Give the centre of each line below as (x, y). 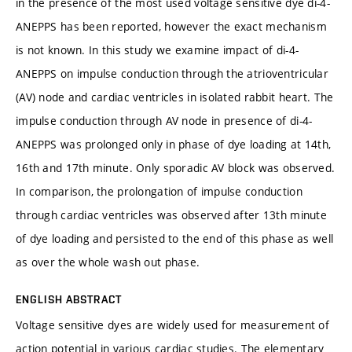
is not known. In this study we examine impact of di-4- (158, 49)
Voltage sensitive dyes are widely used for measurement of (172, 324)
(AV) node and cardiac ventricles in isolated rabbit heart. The (175, 97)
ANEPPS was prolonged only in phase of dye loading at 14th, (174, 144)
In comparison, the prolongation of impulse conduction (159, 191)
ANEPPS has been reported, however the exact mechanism (171, 26)
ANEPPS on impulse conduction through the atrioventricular (172, 73)
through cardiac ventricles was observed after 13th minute (171, 214)
